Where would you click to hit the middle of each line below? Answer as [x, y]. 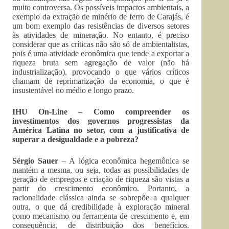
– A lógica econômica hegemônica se [124, 161]
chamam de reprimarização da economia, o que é [101, 81]
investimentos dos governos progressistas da [101, 121]
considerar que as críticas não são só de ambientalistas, [101, 44]
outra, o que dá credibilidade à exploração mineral [101, 207]
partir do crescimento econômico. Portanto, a [101, 188]
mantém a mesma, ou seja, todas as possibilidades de [101, 170]
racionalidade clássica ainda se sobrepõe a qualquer [101, 197]
